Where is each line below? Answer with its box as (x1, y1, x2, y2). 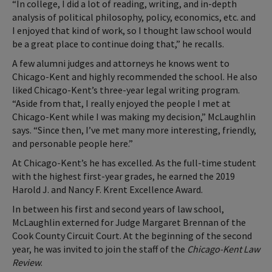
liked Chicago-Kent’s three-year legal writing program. (12, 83, 240, 96)
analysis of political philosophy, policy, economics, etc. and (12, 10, 256, 23)
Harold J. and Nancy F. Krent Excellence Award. (12, 183, 203, 195)
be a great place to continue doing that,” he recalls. (12, 37, 224, 50)
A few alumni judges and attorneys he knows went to (12, 56, 229, 69)
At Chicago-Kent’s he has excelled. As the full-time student (12, 156, 256, 169)
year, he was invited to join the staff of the (12, 242, 187, 255)
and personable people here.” (12, 137, 133, 149)
